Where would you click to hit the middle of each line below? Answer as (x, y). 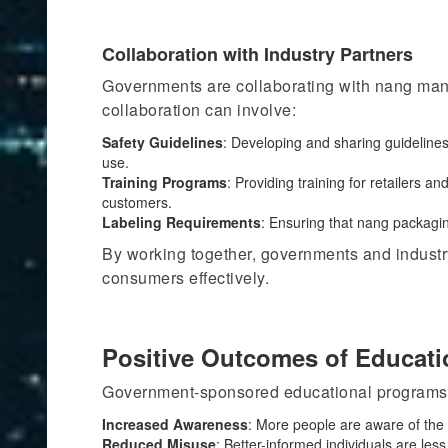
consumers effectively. (185, 277)
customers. (137, 202)
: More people (294, 424)
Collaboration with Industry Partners (257, 54)
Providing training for (300, 182)
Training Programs (164, 182)
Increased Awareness (175, 424)
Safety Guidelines (162, 142)
